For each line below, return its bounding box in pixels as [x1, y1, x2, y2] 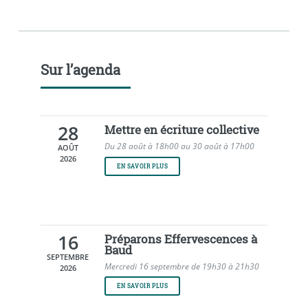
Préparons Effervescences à [104, 231, 257, 247]
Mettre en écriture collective [104, 122, 259, 137]
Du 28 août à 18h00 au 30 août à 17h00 [104, 140, 254, 151]
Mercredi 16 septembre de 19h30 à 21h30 [104, 261, 259, 272]
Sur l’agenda [40, 60, 120, 78]
